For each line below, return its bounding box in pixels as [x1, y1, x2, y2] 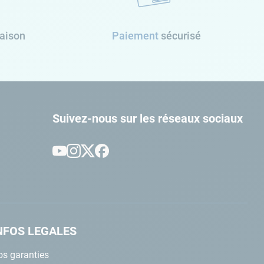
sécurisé [160, 29, 201, 42]
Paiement [111, 29, 161, 42]
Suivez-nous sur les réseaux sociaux [52, 111, 243, 126]
